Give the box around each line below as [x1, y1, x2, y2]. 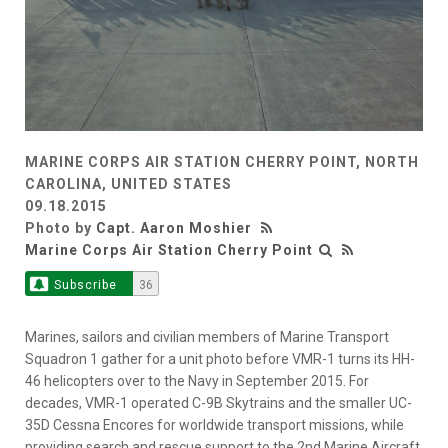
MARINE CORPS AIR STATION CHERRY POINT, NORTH [25, 154, 419, 171]
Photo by [25, 220, 96, 237]
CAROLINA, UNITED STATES [25, 176, 232, 193]
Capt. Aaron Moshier [96, 220, 252, 237]
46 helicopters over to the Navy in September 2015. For [25, 373, 369, 390]
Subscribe [53, 278, 117, 293]
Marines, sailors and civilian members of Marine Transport [25, 329, 389, 346]
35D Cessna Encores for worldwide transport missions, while [25, 417, 404, 434]
